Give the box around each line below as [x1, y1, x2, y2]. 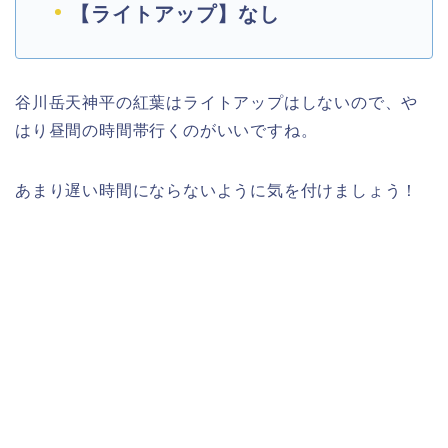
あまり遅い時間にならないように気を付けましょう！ [15, 181, 419, 199]
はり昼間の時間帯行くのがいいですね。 [15, 121, 318, 139]
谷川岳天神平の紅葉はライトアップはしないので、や [15, 93, 419, 111]
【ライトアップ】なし [70, 2, 280, 25]
